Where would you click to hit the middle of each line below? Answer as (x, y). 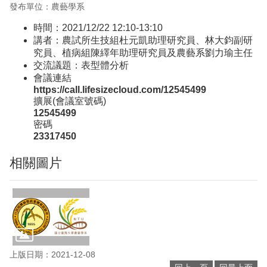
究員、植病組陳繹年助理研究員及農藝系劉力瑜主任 (143, 52)
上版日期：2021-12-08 (52, 255)
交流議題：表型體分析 (81, 65)
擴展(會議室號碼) (70, 101)
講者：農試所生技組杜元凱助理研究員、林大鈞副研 (143, 40)
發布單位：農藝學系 (47, 6)
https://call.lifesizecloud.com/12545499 (120, 89)
